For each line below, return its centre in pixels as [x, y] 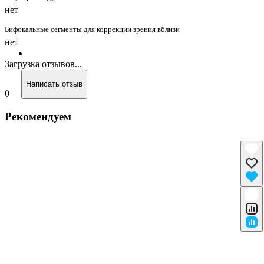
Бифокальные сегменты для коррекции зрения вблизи [92, 29]
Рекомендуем [38, 116]
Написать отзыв [54, 84]
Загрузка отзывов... [43, 64]
